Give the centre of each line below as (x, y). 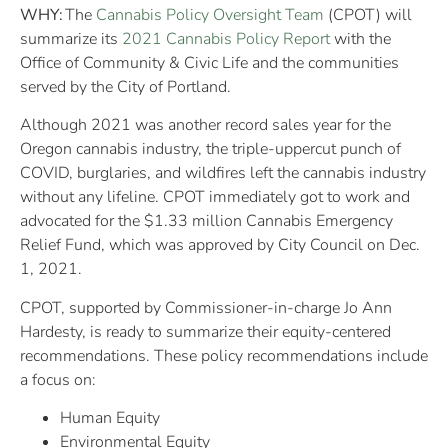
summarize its (71, 38)
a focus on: (60, 379)
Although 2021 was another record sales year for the (205, 125)
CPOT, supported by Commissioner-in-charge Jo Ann (206, 307)
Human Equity (112, 417)
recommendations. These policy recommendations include (224, 355)
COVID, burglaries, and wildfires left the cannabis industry (223, 173)
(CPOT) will (368, 14)
